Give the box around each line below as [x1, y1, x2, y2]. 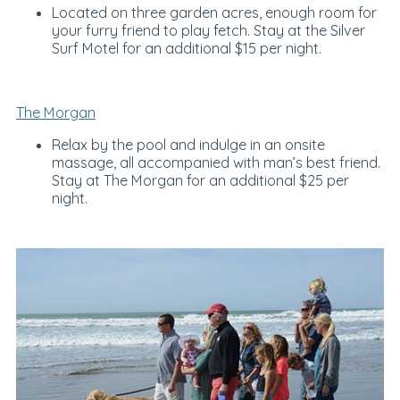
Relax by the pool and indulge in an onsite [51, 136, 325, 154]
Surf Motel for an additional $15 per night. [51, 38, 321, 57]
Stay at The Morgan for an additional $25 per [51, 171, 349, 190]
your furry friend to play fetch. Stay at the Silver [51, 21, 365, 39]
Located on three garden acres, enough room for [51, 3, 377, 21]
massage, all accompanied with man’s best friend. [51, 154, 380, 172]
